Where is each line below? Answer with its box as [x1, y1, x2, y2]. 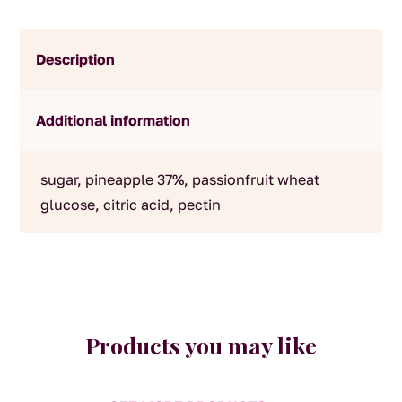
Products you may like [85, 330, 317, 361]
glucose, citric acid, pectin [39, 196, 221, 214]
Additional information [36, 111, 191, 130]
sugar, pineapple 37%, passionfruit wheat [39, 170, 319, 189]
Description [36, 50, 116, 69]
